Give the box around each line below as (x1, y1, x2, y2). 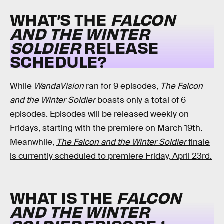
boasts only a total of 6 (95, 95, 186, 106)
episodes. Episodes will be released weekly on (10, 109, 189, 120)
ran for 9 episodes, (84, 81, 160, 92)
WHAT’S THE (10, 9, 110, 30)
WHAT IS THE (10, 186, 113, 207)
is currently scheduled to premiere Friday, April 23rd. (10, 151, 212, 162)
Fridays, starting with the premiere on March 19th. (10, 123, 202, 134)
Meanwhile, (10, 137, 56, 148)
